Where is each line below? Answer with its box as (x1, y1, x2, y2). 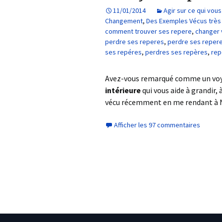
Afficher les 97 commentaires (114, 120, 200, 129)
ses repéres (105, 48, 142, 56)
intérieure (105, 85, 141, 95)
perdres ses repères (145, 48, 208, 56)
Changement (105, 16, 143, 25)
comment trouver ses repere (105, 27, 192, 36)
